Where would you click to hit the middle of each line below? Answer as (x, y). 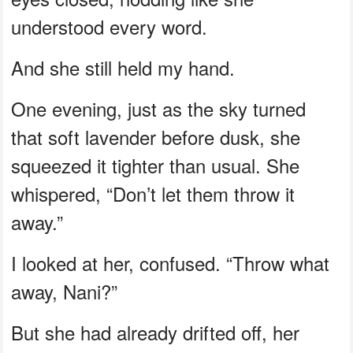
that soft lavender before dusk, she (156, 137)
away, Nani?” (65, 292)
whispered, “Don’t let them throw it (153, 194)
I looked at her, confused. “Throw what (171, 263)
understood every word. (110, 27)
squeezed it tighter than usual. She (156, 165)
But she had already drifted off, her (156, 333)
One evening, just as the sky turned (159, 109)
